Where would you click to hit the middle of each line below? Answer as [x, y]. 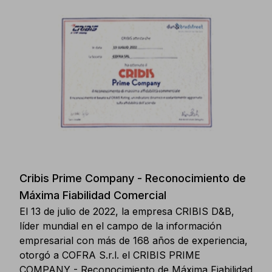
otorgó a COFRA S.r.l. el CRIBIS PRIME [110, 255]
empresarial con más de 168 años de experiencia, [134, 240]
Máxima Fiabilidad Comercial [93, 195]
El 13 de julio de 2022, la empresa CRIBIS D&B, [127, 211]
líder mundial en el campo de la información [121, 226]
